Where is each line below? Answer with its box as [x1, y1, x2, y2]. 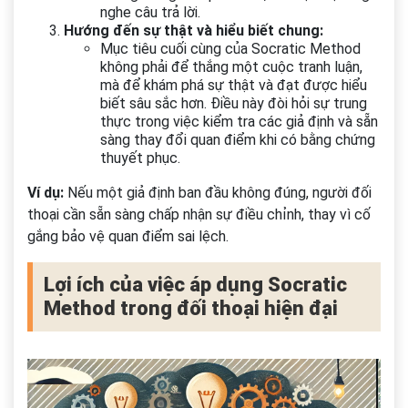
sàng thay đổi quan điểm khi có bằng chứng [100, 131, 375, 149]
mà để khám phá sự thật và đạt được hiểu [100, 76, 367, 95]
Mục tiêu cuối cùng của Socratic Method [100, 40, 361, 58]
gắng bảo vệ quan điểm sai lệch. [27, 228, 229, 246]
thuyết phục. [100, 149, 180, 168]
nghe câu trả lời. [100, 4, 200, 22]
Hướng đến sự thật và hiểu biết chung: [64, 22, 323, 40]
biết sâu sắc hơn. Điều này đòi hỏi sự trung [100, 95, 367, 113]
